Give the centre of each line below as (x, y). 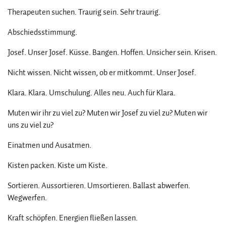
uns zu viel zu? (31, 125)
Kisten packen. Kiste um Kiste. (58, 165)
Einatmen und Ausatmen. (49, 145)
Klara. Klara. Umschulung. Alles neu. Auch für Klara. (92, 93)
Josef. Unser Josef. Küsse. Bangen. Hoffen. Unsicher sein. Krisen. (112, 52)
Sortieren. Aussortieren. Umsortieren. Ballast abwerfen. (99, 186)
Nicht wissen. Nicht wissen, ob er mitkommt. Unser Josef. (102, 73)
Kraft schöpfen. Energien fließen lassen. (73, 218)
